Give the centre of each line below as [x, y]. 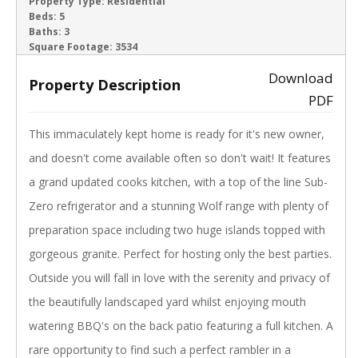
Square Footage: [71, 47]
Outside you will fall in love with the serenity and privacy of [179, 278]
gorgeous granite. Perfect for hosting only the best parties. [180, 254]
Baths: [45, 32]
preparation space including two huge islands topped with [177, 230]
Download [300, 78]
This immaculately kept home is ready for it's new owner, [177, 134]
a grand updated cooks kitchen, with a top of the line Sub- [178, 182]
